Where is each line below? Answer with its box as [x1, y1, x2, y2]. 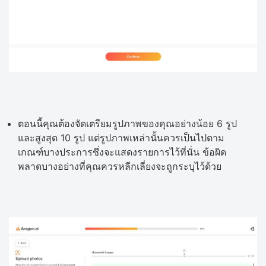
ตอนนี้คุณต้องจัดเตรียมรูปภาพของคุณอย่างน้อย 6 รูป [18, 117, 237, 129]
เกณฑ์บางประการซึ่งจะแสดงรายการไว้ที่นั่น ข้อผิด [18, 145, 226, 158]
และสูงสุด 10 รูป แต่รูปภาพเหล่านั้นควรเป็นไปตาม [18, 131, 224, 144]
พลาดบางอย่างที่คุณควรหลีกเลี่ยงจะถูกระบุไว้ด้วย [18, 160, 221, 172]
